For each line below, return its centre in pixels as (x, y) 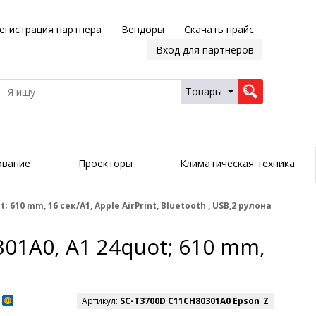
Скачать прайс (219, 29)
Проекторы (105, 164)
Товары (203, 91)
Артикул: (101, 301)
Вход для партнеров (205, 50)
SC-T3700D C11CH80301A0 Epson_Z (194, 301)
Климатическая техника (237, 164)
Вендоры (142, 29)
